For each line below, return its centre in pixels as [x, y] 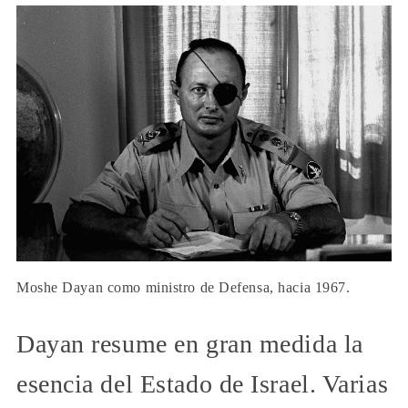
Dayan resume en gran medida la [190, 344]
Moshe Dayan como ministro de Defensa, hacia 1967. [184, 288]
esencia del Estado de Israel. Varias [203, 384]
